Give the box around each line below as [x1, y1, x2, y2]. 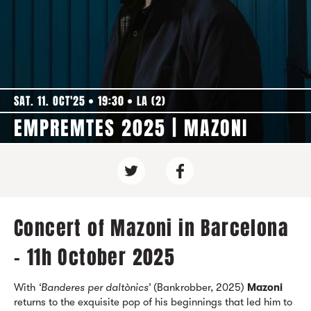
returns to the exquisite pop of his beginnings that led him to [14, 296, 292, 308]
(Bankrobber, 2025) [151, 281, 247, 294]
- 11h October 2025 [14, 243, 176, 271]
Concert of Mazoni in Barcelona [14, 214, 289, 242]
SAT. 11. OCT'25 [14, 93, 85, 109]
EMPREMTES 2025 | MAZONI [14, 114, 248, 142]
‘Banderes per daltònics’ [38, 281, 151, 294]
